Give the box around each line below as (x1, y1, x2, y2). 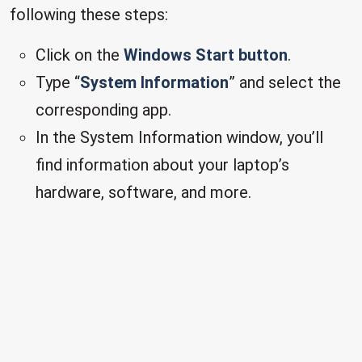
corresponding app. (36, 100, 171, 120)
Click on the (36, 45, 124, 65)
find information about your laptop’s (36, 155, 289, 175)
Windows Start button (124, 45, 288, 65)
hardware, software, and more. (36, 183, 251, 202)
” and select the (229, 73, 341, 92)
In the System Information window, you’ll (36, 128, 323, 147)
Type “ (36, 73, 80, 92)
